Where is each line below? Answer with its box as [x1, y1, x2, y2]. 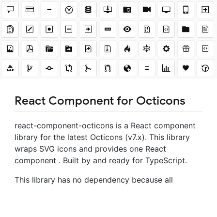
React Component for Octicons [15, 93, 186, 108]
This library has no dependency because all [15, 174, 173, 185]
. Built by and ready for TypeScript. [59, 155, 187, 165]
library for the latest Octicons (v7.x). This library [15, 132, 190, 142]
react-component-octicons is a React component [15, 120, 196, 130]
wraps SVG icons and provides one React [15, 143, 166, 154]
